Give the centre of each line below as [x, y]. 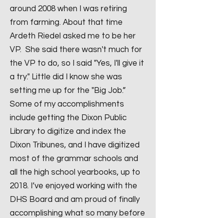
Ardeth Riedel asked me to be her [73, 36]
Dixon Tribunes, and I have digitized [75, 145]
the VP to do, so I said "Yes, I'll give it [77, 63]
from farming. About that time [66, 22]
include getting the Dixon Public [68, 118]
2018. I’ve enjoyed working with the [73, 186]
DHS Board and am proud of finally [75, 200]
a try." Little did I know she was [66, 77]
